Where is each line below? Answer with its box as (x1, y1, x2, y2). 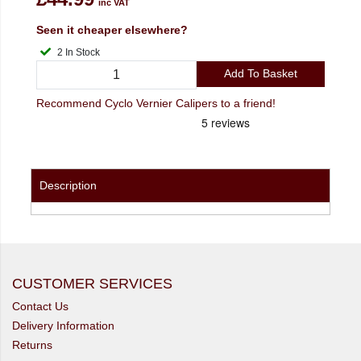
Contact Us (12, 300, 68, 313)
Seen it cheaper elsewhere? (36, 23, 188, 36)
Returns (12, 338, 52, 352)
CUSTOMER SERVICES (12, 276, 172, 293)
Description (39, 179, 97, 193)
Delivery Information (12, 319, 114, 333)
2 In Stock (65, 46, 100, 58)
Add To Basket (223, 67, 297, 81)
